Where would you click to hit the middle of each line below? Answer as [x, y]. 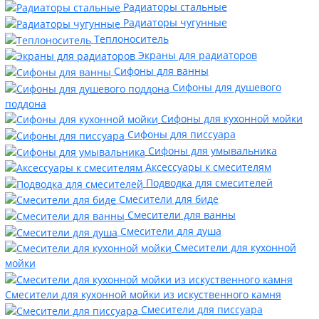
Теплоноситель [131, 39]
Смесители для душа [171, 231]
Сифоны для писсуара [181, 135]
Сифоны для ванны [161, 71]
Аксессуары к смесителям [208, 167]
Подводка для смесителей [209, 183]
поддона [25, 103]
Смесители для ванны [181, 215]
